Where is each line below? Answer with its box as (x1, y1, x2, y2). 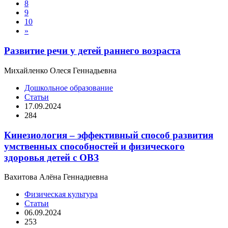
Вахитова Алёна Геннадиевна (4, 173, 108, 182)
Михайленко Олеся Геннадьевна (4, 66, 117, 75)
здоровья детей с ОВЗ (4, 152, 99, 163)
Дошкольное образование (24, 83, 113, 92)
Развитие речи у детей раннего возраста (4, 45, 181, 56)
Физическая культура (24, 190, 98, 199)
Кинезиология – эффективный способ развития (4, 129, 213, 140)
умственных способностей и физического (4, 140, 185, 152)
